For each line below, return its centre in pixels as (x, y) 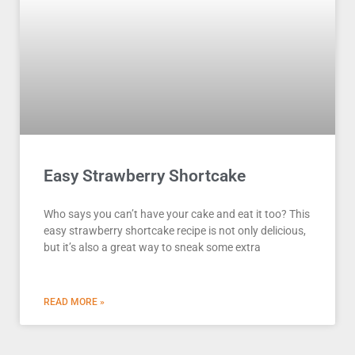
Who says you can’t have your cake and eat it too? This (177, 214)
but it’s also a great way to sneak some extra (152, 248)
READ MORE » (74, 302)
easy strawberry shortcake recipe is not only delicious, (175, 231)
